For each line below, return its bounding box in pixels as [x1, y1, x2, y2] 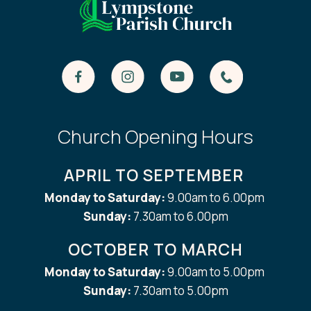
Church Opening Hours [58, 123, 253, 149]
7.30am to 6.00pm [133, 208, 228, 224]
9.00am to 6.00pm [165, 189, 267, 205]
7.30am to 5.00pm [133, 282, 228, 299]
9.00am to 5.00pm [165, 263, 267, 280]
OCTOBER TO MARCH [68, 237, 243, 260]
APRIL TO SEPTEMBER [63, 163, 248, 186]
